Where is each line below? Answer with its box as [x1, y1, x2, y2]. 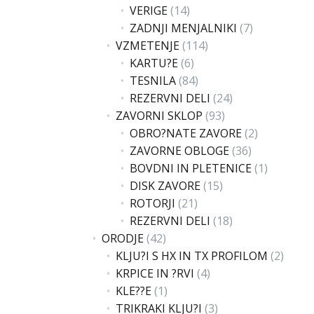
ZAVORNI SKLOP [116, 108, 203, 123]
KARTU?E [130, 55, 178, 71]
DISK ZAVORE [130, 178, 200, 193]
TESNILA [130, 73, 176, 88]
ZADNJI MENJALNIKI [130, 20, 237, 36]
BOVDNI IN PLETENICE [130, 161, 252, 176]
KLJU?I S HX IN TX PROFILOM [116, 248, 268, 264]
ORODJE [102, 231, 144, 246]
